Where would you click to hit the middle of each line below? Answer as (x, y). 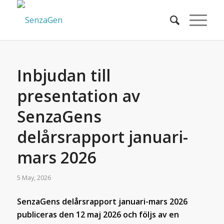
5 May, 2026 (34, 177)
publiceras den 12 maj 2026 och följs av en (98, 214)
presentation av (78, 96)
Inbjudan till (63, 75)
